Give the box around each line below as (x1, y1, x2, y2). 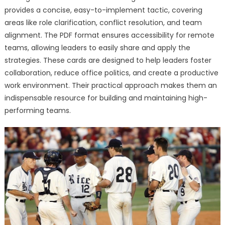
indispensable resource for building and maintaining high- (4, 93, 207, 103)
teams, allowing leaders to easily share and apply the (4, 43, 190, 53)
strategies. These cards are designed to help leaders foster (4, 55, 211, 66)
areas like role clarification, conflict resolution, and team (4, 18, 202, 28)
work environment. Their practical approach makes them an (4, 80, 217, 91)
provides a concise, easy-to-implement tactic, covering (4, 5, 202, 16)
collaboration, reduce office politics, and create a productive (4, 68, 218, 78)
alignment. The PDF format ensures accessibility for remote (4, 30, 214, 41)
